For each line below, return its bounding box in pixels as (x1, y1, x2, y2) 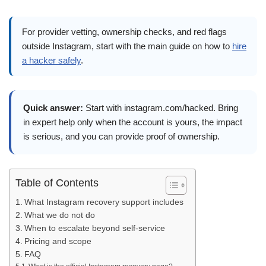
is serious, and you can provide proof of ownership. (23, 131, 220, 141)
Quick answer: (23, 103, 83, 113)
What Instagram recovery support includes (24, 198, 183, 207)
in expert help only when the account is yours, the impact (23, 117, 242, 127)
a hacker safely (22, 55, 81, 65)
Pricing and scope (24, 237, 91, 246)
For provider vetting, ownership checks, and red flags (22, 27, 227, 37)
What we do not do (24, 211, 95, 220)
